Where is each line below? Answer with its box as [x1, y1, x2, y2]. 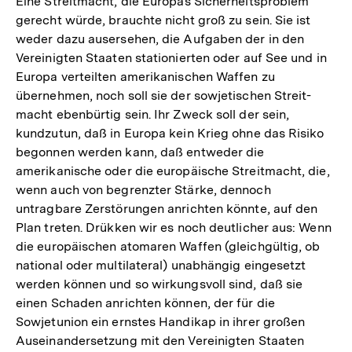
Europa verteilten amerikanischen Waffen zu [16, 68, 275, 84]
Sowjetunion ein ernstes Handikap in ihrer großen [16, 313, 306, 329]
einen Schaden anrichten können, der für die [16, 295, 275, 310]
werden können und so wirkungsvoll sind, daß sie [16, 276, 303, 291]
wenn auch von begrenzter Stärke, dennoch [16, 181, 271, 197]
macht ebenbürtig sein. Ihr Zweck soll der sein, [16, 106, 290, 122]
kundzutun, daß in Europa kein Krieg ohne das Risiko [16, 125, 324, 141]
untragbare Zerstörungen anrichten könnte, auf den [16, 200, 318, 216]
